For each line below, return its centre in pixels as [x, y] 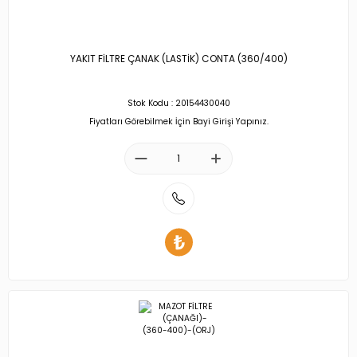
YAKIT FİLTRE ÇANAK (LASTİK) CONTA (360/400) [178, 59]
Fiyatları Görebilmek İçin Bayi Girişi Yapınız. [178, 121]
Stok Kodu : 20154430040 [178, 104]
